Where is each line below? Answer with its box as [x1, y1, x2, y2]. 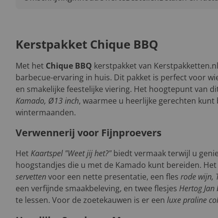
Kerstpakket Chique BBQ [16, 36, 158, 52]
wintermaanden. [16, 107, 76, 118]
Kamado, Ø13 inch [16, 95, 79, 106]
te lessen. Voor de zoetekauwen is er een [16, 195, 167, 205]
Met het [16, 60, 46, 71]
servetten [16, 171, 46, 182]
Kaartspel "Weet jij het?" [31, 148, 111, 159]
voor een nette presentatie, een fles [46, 171, 181, 182]
